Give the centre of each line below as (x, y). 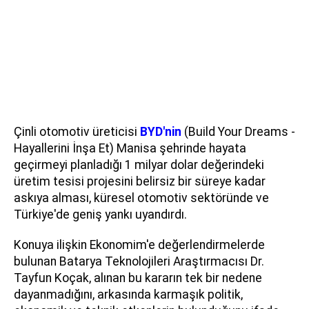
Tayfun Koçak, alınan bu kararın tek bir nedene (138, 278)
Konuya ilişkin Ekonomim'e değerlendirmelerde (139, 245)
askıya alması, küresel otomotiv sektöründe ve (141, 198)
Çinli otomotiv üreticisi (77, 132)
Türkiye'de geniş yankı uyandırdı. (100, 215)
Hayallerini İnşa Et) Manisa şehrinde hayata (130, 149)
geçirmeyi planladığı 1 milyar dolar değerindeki (139, 165)
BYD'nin (161, 132)
